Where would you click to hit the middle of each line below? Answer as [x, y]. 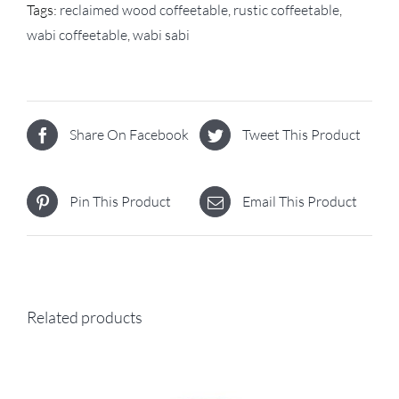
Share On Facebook [129, 135]
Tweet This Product [301, 135]
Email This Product [300, 202]
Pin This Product [120, 202]
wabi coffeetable [77, 34]
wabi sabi [161, 34]
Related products [85, 317]
